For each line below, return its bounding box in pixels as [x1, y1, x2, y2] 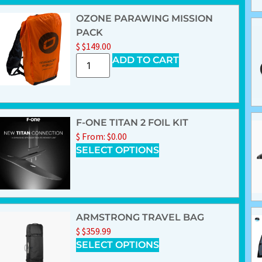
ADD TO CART [112, 54, 179, 66]
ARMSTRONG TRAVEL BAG [75, 212, 204, 223]
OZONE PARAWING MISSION [75, 13, 213, 25]
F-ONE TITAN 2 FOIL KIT [75, 117, 188, 129]
